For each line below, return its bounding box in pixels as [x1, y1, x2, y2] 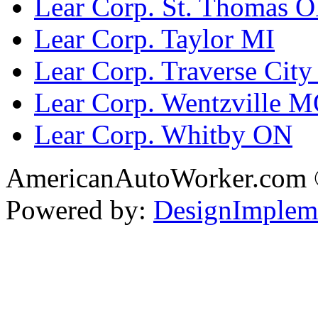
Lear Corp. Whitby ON [34, 119, 292, 150]
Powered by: [6, 194, 153, 226]
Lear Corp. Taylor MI [34, 23, 275, 55]
